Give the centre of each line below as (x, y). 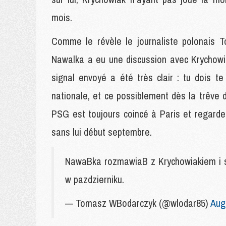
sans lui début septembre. (102, 132)
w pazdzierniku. (95, 179)
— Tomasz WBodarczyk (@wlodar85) (138, 203)
